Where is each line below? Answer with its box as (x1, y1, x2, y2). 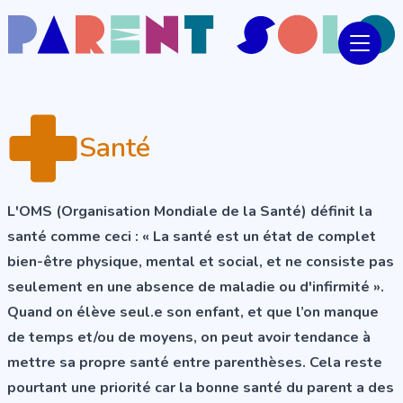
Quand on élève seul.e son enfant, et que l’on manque (7, 302, 379, 323)
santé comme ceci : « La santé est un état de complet (7, 227, 376, 247)
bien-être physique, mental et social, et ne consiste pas (7, 252, 394, 273)
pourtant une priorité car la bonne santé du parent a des (7, 378, 394, 399)
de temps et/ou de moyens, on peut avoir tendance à (7, 327, 371, 348)
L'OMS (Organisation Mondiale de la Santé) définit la (7, 201, 372, 222)
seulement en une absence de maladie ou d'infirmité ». (7, 277, 384, 298)
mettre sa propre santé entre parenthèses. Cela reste (7, 353, 382, 373)
